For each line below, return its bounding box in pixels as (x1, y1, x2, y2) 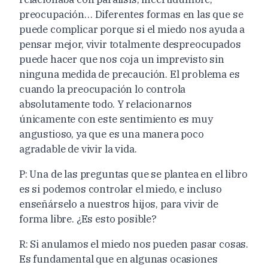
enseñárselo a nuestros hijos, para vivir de (19, 197, 218, 211)
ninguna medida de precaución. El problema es (19, 67, 240, 81)
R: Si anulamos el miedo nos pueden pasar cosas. (19, 237, 249, 251)
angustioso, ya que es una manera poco (19, 127, 204, 141)
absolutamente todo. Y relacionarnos (19, 97, 193, 111)
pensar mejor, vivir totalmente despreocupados (19, 37, 241, 51)
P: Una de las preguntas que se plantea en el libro (19, 167, 248, 181)
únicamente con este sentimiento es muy (19, 112, 213, 126)
